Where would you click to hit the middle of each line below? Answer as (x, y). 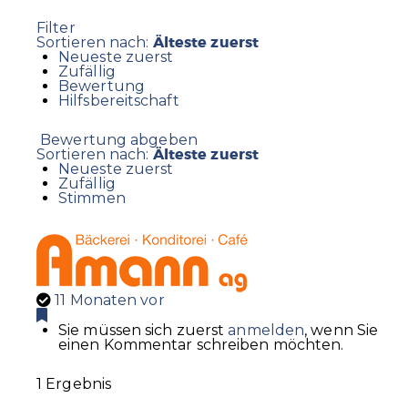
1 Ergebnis (74, 384)
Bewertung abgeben (117, 139)
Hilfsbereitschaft (119, 100)
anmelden (266, 330)
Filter (56, 27)
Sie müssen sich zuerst (143, 330)
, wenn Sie (342, 330)
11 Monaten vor (110, 300)
